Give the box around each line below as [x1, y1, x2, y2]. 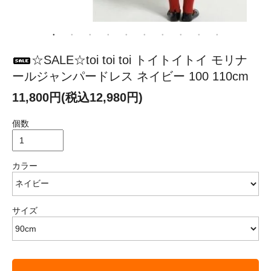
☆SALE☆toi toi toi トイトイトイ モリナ [31, 53, 247, 67]
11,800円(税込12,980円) [12, 90, 143, 104]
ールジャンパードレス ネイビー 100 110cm [12, 69, 249, 83]
